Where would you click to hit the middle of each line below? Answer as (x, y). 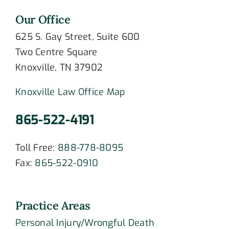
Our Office (43, 19)
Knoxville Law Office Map (70, 92)
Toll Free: (37, 147)
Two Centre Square (56, 52)
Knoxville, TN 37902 (59, 67)
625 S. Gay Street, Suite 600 (78, 37)
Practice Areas (53, 205)
